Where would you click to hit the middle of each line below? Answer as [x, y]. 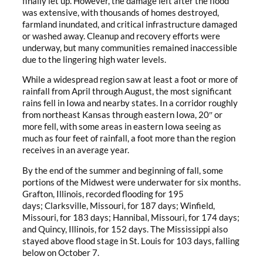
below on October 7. [61, 252]
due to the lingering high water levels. [94, 59]
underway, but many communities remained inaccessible [130, 48]
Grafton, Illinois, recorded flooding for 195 [103, 194]
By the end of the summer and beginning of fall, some [123, 170]
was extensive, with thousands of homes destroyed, [121, 12]
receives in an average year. [76, 150]
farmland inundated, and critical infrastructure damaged [130, 24]
